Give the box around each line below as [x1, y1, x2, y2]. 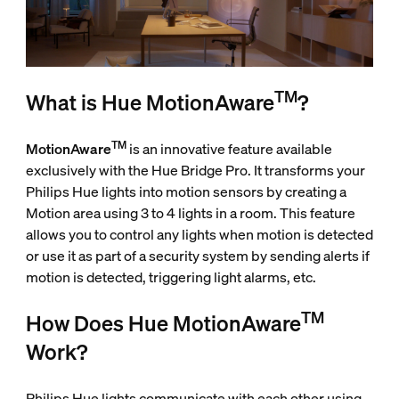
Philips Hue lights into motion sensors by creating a [25, 182, 346, 202]
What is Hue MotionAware [25, 88, 274, 118]
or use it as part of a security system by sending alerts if [25, 246, 370, 266]
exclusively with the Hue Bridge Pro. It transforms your [25, 160, 365, 181]
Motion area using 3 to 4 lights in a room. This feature [25, 203, 355, 224]
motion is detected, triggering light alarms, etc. [25, 267, 316, 288]
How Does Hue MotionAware [25, 309, 301, 338]
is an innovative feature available [126, 139, 332, 159]
